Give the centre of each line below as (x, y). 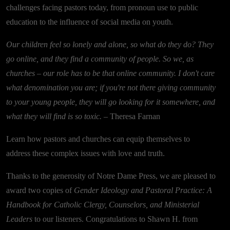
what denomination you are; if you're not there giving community (111, 88)
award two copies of (40, 190)
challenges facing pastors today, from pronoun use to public (102, 8)
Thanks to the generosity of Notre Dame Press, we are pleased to (111, 176)
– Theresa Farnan (131, 117)
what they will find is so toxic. (54, 117)
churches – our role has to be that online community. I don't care (110, 73)
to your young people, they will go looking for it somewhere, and (111, 102)
